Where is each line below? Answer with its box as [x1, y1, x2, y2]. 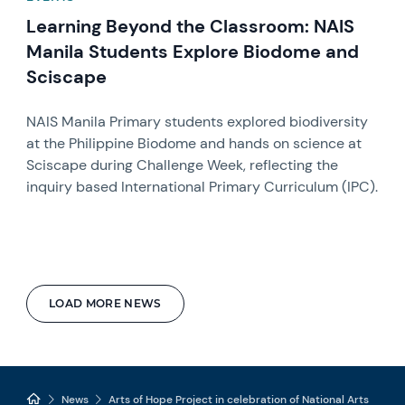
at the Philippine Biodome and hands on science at [26, 133, 363, 153]
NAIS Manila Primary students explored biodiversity [26, 111, 369, 131]
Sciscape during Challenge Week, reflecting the [26, 155, 339, 174]
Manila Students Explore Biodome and [26, 39, 360, 63]
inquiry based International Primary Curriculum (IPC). [26, 176, 379, 196]
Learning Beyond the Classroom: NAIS [26, 14, 355, 38]
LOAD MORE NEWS [49, 296, 162, 310]
